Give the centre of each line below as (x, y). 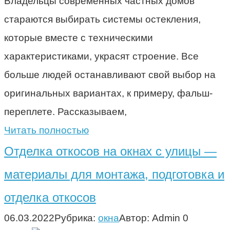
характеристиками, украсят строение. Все (101, 56)
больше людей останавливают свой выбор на (110, 74)
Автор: (134, 218)
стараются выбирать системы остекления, (102, 19)
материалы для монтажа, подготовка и (114, 174)
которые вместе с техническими (79, 37)
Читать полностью (46, 130)
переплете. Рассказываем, (65, 111)
